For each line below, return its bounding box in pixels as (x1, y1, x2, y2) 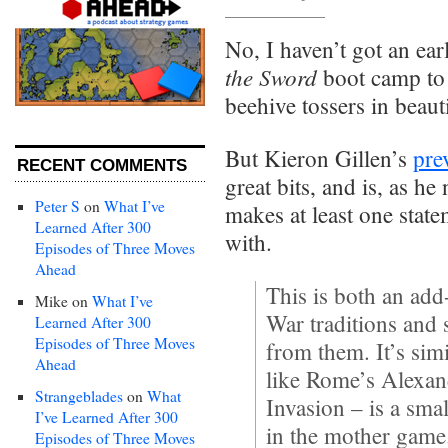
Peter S (35, 195, 80, 216)
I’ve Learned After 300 (35, 406, 178, 427)
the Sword (225, 60, 317, 92)
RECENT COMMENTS (17, 155, 187, 175)
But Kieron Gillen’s (225, 142, 413, 173)
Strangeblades (35, 385, 123, 406)
